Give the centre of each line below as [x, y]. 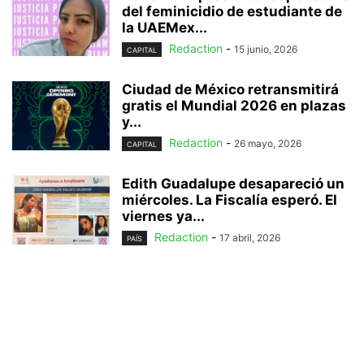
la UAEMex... [165, 27]
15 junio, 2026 [266, 49]
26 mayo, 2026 [268, 143]
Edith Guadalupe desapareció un [233, 184]
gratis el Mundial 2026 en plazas [234, 105]
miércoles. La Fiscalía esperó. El [230, 200]
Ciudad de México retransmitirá [230, 89]
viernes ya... [163, 217]
